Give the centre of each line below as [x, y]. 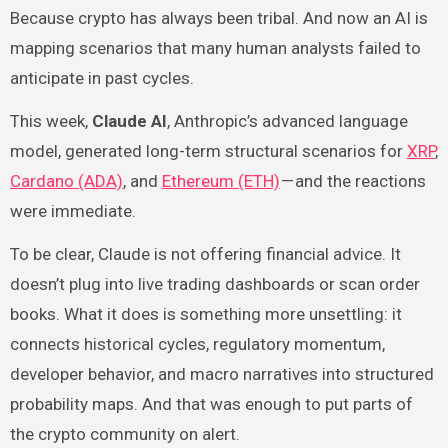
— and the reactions [352, 181]
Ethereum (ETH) [220, 181]
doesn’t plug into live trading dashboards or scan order [214, 284]
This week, [50, 121]
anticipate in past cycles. [101, 78]
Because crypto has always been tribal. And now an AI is [218, 18]
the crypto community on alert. [124, 434]
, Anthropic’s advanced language [287, 121]
